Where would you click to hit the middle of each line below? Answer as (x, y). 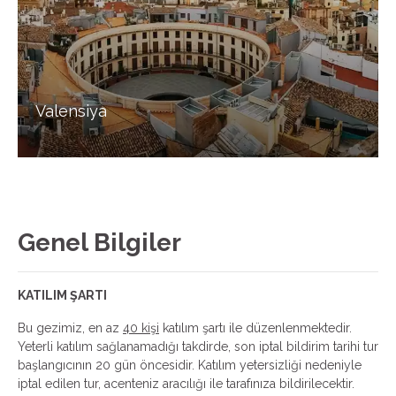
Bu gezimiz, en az (70, 327)
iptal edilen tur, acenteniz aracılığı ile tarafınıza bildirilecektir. (186, 383)
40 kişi (141, 327)
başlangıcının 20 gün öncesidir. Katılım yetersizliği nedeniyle (190, 365)
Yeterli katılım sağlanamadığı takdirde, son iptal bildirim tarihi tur (198, 346)
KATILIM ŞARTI (62, 295)
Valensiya (72, 110)
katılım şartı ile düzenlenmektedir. (257, 327)
